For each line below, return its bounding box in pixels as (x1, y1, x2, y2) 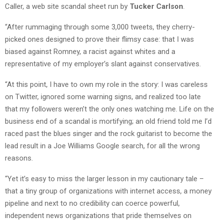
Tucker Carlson (130, 1, 183, 11)
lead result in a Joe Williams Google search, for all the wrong (5, 141, 200, 150)
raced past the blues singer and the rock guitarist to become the (5, 129, 212, 138)
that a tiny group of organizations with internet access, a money (5, 186, 212, 195)
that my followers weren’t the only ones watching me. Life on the (5, 104, 214, 113)
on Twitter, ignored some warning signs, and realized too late (5, 92, 201, 101)
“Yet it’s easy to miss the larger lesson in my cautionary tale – (5, 174, 204, 183)
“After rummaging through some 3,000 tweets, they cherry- (5, 22, 195, 31)
